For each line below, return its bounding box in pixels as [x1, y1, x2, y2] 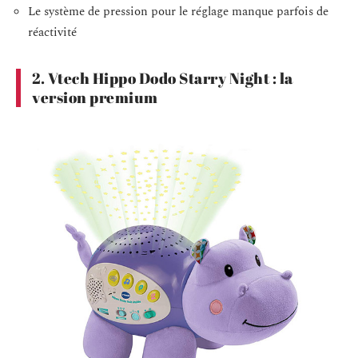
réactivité [28, 22, 77, 42]
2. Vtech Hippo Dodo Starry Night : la [32, 67, 293, 89]
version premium [32, 86, 158, 108]
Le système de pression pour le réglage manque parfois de [28, 2, 328, 21]
